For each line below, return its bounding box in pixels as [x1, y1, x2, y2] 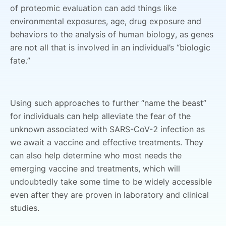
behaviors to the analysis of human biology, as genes [10, 29, 213, 39]
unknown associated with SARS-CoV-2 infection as [10, 124, 205, 134]
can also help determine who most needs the [10, 150, 182, 160]
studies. [10, 203, 44, 213]
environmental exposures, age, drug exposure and [10, 16, 201, 26]
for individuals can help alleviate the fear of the [10, 111, 191, 121]
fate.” [10, 55, 30, 66]
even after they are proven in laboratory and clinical [10, 190, 209, 200]
